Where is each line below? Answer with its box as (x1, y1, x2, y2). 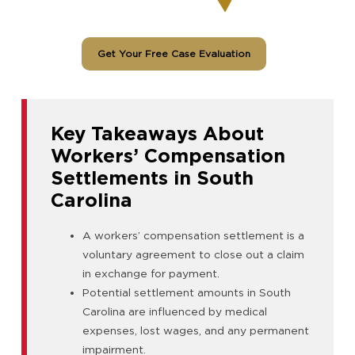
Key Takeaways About (51, 122, 264, 146)
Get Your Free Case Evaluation (97, 48, 250, 60)
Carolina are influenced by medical (82, 305, 267, 319)
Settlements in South (51, 166, 254, 190)
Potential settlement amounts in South (82, 286, 291, 300)
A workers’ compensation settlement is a (82, 229, 304, 242)
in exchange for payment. (82, 267, 219, 281)
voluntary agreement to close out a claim (82, 248, 304, 261)
